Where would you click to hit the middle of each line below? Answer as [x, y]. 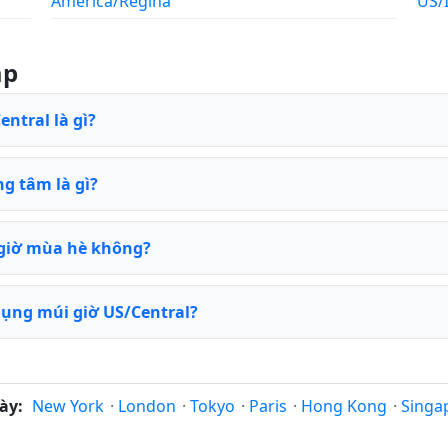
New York [68, 406]
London [147, 406]
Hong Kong [344, 406]
